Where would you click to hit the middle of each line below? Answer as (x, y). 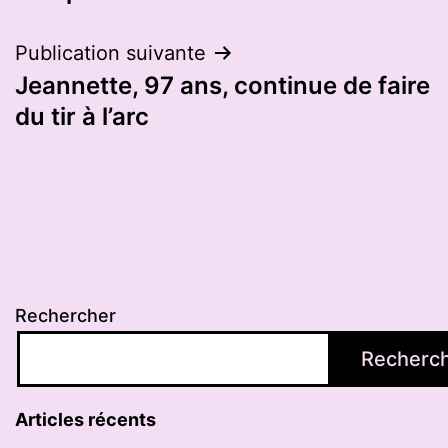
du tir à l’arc (82, 116)
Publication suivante (110, 52)
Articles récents (85, 420)
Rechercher (65, 316)
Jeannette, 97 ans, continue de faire (222, 85)
